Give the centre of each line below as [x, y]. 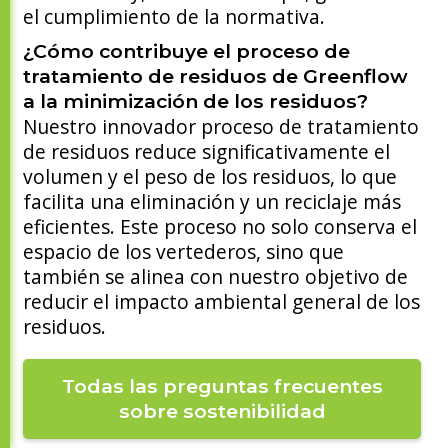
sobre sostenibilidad [222, 411]
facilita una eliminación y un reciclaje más [212, 202]
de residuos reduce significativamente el [207, 152]
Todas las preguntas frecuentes [222, 386]
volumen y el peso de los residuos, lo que [210, 177]
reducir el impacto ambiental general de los [222, 302]
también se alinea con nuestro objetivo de [216, 277]
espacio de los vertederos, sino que [184, 252]
